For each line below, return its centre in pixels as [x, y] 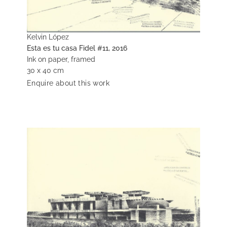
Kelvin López [48, 37]
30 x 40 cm [45, 71]
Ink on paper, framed [61, 60]
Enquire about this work [68, 83]
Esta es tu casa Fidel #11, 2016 [77, 48]
